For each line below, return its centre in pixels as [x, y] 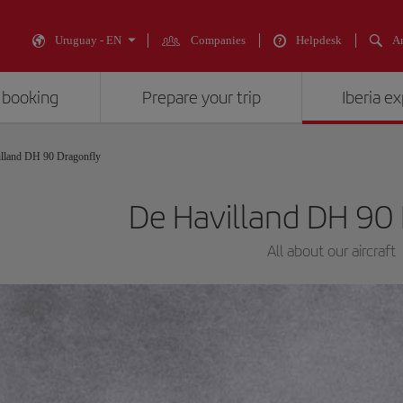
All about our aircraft [331, 251]
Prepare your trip [201, 98]
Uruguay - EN [88, 40]
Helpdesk [319, 40]
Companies [218, 40]
